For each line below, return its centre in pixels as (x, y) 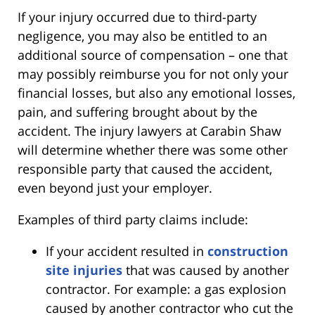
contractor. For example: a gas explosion (166, 289)
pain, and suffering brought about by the (137, 112)
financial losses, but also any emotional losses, (156, 93)
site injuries (84, 270)
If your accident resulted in (127, 251)
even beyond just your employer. (115, 188)
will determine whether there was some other (153, 150)
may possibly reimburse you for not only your (153, 74)
